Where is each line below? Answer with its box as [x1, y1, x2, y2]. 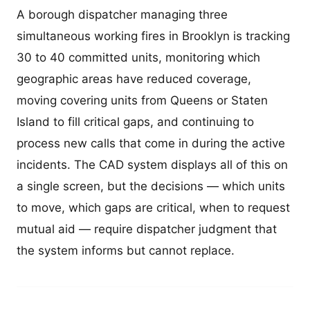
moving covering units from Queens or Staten [17, 93, 268, 108]
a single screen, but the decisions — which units [17, 179, 285, 194]
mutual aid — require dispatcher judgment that [17, 222, 277, 237]
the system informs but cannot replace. [17, 244, 235, 258]
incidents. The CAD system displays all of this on [17, 158, 288, 172]
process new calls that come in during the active [17, 136, 285, 151]
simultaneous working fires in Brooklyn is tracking [17, 29, 290, 44]
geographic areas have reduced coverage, [17, 72, 251, 86]
